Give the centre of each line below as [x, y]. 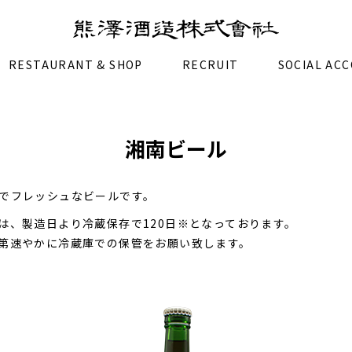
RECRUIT [210, 65]
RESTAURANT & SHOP [75, 65]
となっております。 [243, 224]
